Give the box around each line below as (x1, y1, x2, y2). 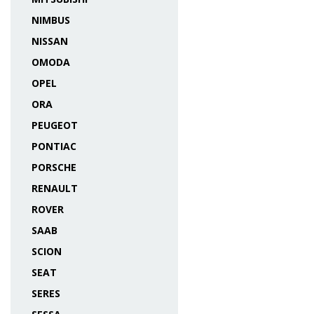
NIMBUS (32, 13, 70, 27)
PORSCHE (32, 161, 76, 174)
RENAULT (32, 182, 78, 195)
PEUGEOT (32, 118, 78, 132)
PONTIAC (32, 139, 76, 153)
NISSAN (32, 34, 68, 48)
